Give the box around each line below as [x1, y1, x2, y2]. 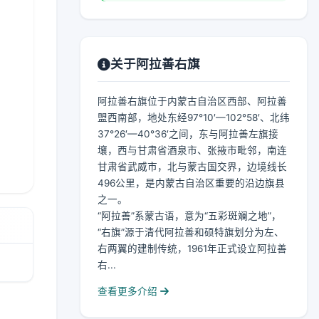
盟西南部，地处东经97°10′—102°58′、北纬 [98, 112, 290, 123]
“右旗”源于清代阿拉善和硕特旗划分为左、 [98, 226, 284, 238]
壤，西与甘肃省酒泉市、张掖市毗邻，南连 [98, 145, 287, 156]
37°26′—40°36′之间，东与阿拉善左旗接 [98, 128, 278, 140]
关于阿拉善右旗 [110, 56, 200, 71]
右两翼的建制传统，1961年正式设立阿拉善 [98, 243, 287, 254]
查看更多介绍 [98, 286, 160, 297]
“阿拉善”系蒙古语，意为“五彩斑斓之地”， [98, 210, 281, 221]
